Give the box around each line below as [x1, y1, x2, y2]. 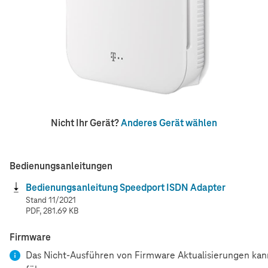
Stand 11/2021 [26, 194, 76, 205]
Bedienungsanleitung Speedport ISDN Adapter [26, 181, 226, 194]
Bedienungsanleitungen [10, 159, 112, 172]
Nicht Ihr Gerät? [51, 116, 121, 129]
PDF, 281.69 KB [26, 205, 78, 216]
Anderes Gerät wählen [121, 116, 217, 129]
